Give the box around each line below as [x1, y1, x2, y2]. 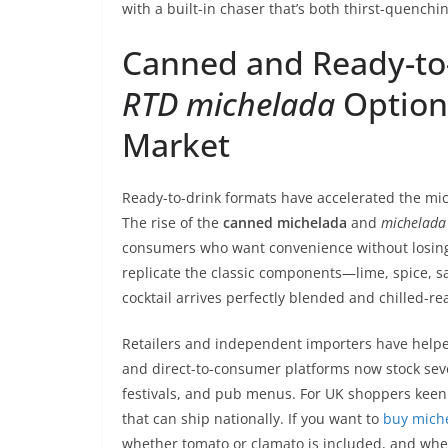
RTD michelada [122, 82, 335, 125]
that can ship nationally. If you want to [122, 409, 383, 428]
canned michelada [223, 213, 347, 232]
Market [122, 123, 230, 166]
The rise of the [122, 213, 223, 232]
